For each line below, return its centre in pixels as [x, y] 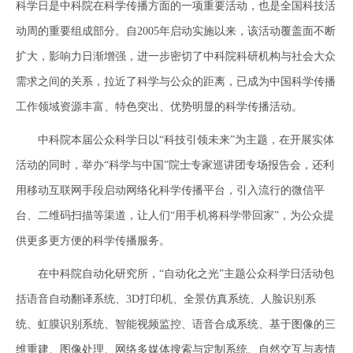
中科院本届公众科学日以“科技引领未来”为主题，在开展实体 [175, 140]
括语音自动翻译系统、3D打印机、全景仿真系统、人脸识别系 [166, 299]
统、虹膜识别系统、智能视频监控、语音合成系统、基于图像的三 [176, 324]
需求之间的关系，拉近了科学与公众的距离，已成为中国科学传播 [176, 82]
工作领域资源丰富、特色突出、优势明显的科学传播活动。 [159, 107]
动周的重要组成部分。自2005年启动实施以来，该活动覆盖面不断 [176, 31]
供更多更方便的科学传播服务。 [93, 241]
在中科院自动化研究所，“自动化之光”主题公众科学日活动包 [175, 274]
